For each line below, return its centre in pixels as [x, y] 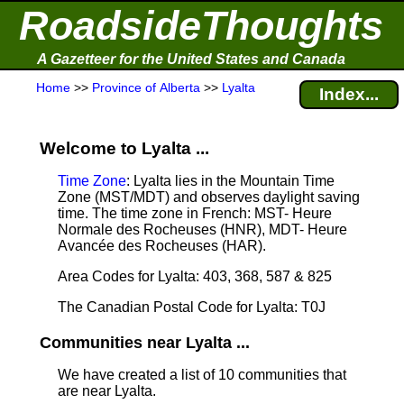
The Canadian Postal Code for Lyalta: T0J [192, 307]
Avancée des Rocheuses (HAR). [162, 246]
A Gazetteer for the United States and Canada [191, 59]
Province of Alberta [146, 87]
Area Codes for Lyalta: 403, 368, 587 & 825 [195, 276]
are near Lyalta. [107, 391]
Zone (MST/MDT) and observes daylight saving [209, 197]
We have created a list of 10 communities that [202, 375]
